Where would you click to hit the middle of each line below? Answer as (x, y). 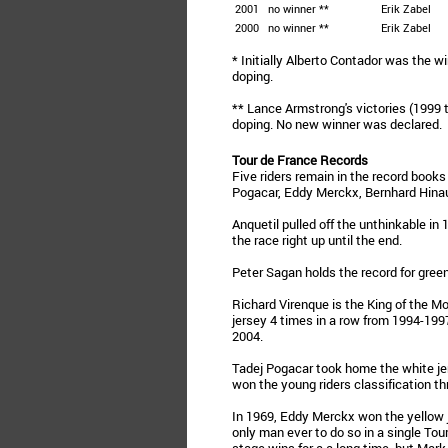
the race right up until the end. (317, 240)
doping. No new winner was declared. (337, 124)
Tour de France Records (300, 160)
